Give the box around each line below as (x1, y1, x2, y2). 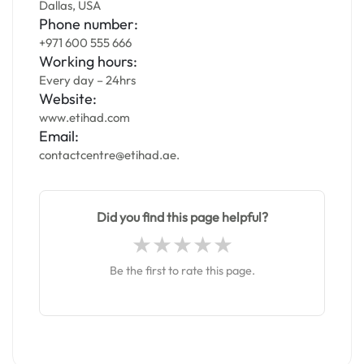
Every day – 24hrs (39, 72, 136, 88)
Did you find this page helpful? (96, 209, 268, 225)
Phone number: (39, 15, 138, 33)
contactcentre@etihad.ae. (39, 147, 180, 162)
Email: (39, 127, 79, 145)
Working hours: (39, 52, 137, 71)
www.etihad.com (39, 110, 130, 125)
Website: (39, 89, 97, 108)
